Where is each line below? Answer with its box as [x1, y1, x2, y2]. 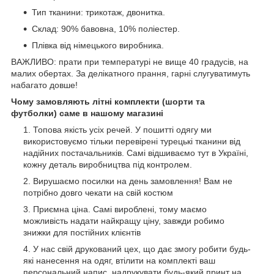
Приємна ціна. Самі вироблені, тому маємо [33, 204, 207, 215]
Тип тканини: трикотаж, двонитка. [32, 7, 168, 18]
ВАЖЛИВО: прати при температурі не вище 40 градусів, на [11, 57, 248, 67]
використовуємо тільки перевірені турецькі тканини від [23, 136, 240, 147]
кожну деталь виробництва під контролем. [23, 160, 194, 170]
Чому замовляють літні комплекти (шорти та [11, 97, 205, 107]
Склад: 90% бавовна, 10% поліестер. [32, 24, 182, 34]
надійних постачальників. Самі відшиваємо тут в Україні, [23, 148, 248, 158]
